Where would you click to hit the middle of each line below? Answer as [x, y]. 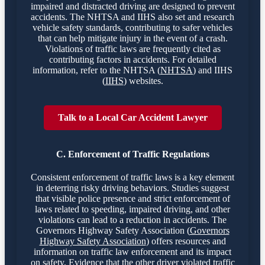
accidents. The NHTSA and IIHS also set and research [132, 17]
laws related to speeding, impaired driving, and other [132, 209]
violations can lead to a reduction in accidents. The [132, 220]
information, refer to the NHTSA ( [96, 70]
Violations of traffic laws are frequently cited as [132, 49]
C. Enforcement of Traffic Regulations [132, 154]
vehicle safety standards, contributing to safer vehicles [132, 28]
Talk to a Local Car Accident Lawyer [132, 118]
